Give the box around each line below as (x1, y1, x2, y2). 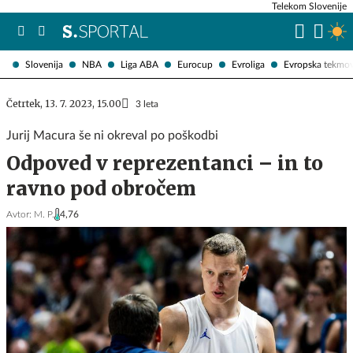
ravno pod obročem (6, 176, 196, 201)
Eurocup (177, 59, 213, 69)
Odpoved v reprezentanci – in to (6, 151, 323, 176)
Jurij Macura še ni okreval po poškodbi (6, 129, 218, 142)
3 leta (136, 99, 158, 109)
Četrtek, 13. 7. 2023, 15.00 (6, 98, 121, 110)
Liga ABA (121, 59, 158, 69)
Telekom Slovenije (272, 2, 347, 11)
